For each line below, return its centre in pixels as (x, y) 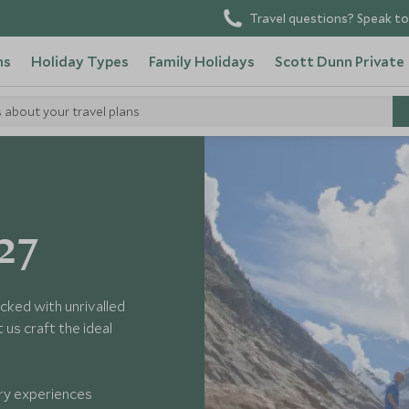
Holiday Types (79, 61)
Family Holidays (201, 61)
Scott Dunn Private (339, 61)
